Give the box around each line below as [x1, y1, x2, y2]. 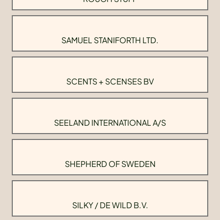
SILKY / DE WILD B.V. [72, 200, 148, 211]
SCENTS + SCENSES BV [66, 76, 154, 87]
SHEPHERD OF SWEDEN [64, 159, 156, 169]
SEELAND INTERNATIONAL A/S [54, 117, 166, 128]
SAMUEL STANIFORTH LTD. [61, 35, 159, 46]
